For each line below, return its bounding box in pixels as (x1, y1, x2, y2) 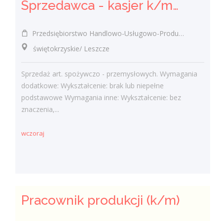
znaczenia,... (21, 105, 60, 114)
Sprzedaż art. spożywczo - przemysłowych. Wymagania (21, 69, 198, 78)
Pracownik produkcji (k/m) (21, 192, 180, 208)
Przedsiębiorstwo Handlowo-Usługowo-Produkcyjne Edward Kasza (28, 28, 179, 38)
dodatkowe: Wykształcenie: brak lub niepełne (21, 81, 164, 90)
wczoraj (21, 129, 45, 138)
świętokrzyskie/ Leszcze (21, 43, 110, 53)
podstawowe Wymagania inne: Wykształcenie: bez (21, 93, 182, 102)
